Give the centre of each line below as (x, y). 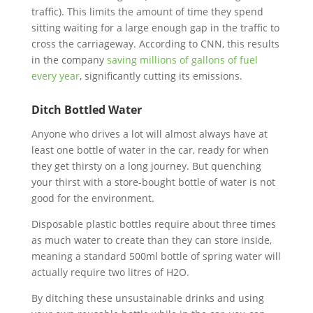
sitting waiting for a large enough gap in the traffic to (155, 28)
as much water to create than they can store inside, (151, 240)
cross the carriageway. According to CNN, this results (155, 44)
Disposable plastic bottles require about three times (153, 224)
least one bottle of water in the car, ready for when (150, 150)
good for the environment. (94, 198)
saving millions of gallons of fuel (182, 60)
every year (55, 76)
